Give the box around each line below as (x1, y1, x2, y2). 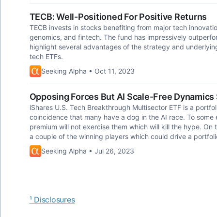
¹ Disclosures (29, 195, 75, 204)
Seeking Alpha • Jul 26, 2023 (41, 147, 134, 155)
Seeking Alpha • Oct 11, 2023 (41, 67, 135, 75)
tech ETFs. (29, 52, 63, 61)
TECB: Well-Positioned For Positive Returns (29, 12, 207, 22)
